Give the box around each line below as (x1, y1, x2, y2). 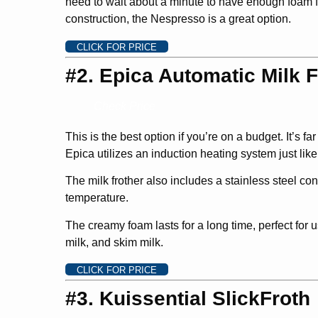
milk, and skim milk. (65, 236, 163, 248)
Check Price (94, 99, 155, 112)
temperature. (65, 192, 128, 204)
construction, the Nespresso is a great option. (65, 13, 291, 26)
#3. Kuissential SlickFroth (65, 287, 310, 310)
